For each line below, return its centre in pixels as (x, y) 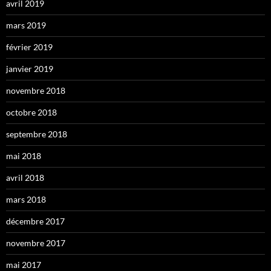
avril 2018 (25, 178)
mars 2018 (26, 200)
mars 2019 (26, 25)
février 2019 (29, 47)
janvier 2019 (30, 69)
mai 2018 (24, 156)
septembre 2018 (37, 134)
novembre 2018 (36, 91)
